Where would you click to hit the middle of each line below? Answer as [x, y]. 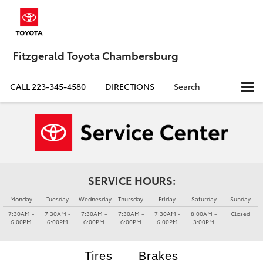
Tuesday [58, 198]
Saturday [204, 198]
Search [187, 87]
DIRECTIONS [130, 87]
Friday [167, 198]
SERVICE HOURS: [131, 180]
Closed [240, 213]
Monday [21, 198]
